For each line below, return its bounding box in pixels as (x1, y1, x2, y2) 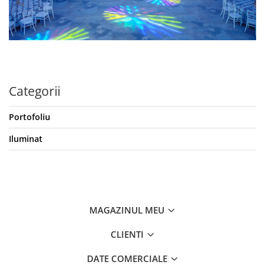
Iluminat (9, 133, 43, 145)
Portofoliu (9, 111, 50, 123)
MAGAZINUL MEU (89, 204, 167, 216)
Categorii (9, 83, 60, 100)
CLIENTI (110, 228, 146, 241)
